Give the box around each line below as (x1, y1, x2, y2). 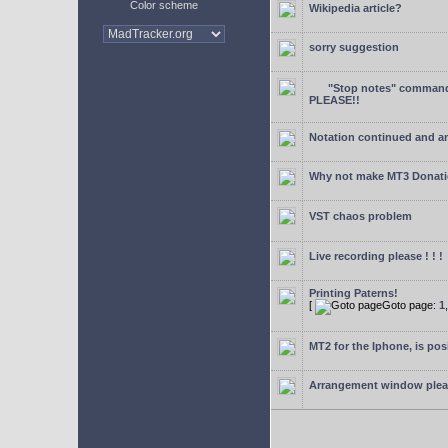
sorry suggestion (309, 41, 399, 53)
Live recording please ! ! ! (309, 250, 443, 262)
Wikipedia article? (309, 2, 402, 14)
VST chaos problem (309, 210, 412, 222)
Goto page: (382, 299, 439, 311)
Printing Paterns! (309, 287, 398, 299)
